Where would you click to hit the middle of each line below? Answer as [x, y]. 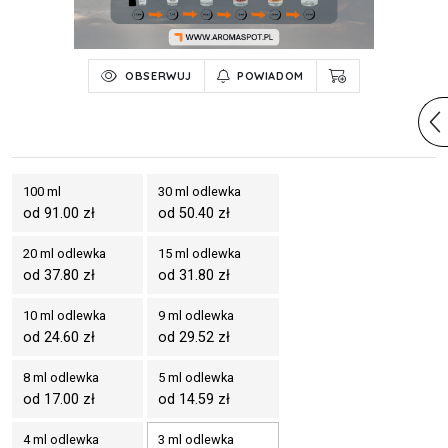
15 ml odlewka [200, 253]
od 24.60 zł [59, 337]
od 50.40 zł [194, 213]
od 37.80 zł [59, 275]
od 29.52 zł [194, 337]
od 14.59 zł [194, 399]
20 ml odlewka [64, 253]
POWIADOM [270, 76]
